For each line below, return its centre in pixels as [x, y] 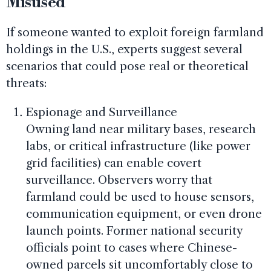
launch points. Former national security [134, 231]
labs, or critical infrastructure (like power [138, 146]
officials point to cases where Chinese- [131, 248]
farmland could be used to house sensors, [140, 197]
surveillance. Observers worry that [119, 180]
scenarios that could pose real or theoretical [127, 67]
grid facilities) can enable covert [113, 163]
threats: [26, 83]
